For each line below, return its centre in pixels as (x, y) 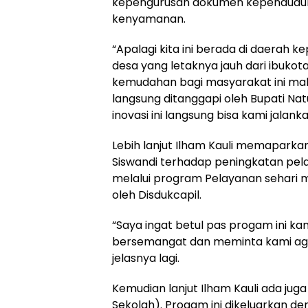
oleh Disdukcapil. (157, 195)
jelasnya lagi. (146, 258)
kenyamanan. (149, 19)
